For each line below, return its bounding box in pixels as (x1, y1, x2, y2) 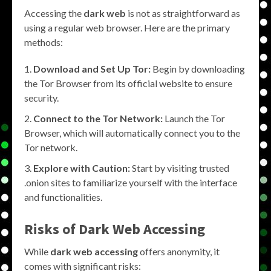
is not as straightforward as (126, 7, 240, 19)
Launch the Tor (163, 113, 225, 124)
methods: (24, 36, 63, 48)
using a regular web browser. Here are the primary (24, 22, 230, 33)
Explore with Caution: (33, 162, 130, 174)
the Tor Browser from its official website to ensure (24, 77, 232, 89)
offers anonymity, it (138, 246, 220, 257)
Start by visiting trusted (130, 162, 229, 174)
